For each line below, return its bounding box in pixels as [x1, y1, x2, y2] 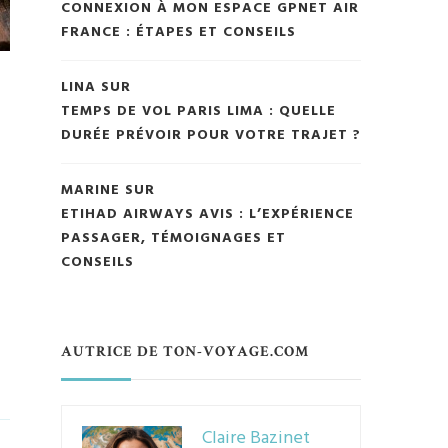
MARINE [61, 179, 120, 203]
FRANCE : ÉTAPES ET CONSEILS [61, 21, 296, 45]
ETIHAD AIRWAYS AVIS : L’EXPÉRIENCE [61, 203, 354, 227]
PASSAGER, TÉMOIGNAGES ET [61, 227, 286, 251]
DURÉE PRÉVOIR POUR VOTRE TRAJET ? [61, 124, 361, 148]
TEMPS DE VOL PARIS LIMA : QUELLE [61, 100, 336, 124]
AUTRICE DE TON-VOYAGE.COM [61, 342, 309, 362]
